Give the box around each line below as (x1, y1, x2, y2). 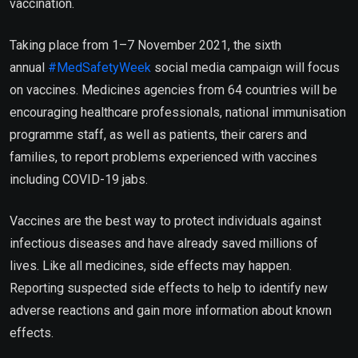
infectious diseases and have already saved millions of (10, 235, 318, 251)
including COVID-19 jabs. (10, 171, 148, 187)
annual (10, 59, 48, 75)
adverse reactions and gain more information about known (10, 302, 332, 318)
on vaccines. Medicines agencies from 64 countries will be (10, 82, 337, 97)
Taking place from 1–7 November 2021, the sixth (10, 37, 281, 53)
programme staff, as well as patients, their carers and (10, 126, 307, 142)
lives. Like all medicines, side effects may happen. (10, 257, 292, 273)
